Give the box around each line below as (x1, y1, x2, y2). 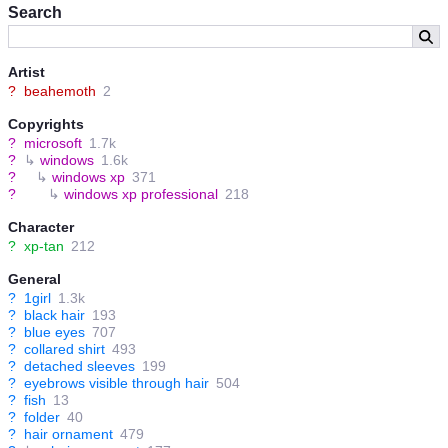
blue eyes (24, 324, 85, 341)
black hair (24, 307, 85, 324)
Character (8, 219, 74, 236)
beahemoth (24, 83, 96, 100)
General (8, 271, 61, 288)
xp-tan (24, 238, 64, 255)
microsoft (24, 135, 82, 152)
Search (8, 4, 62, 22)
